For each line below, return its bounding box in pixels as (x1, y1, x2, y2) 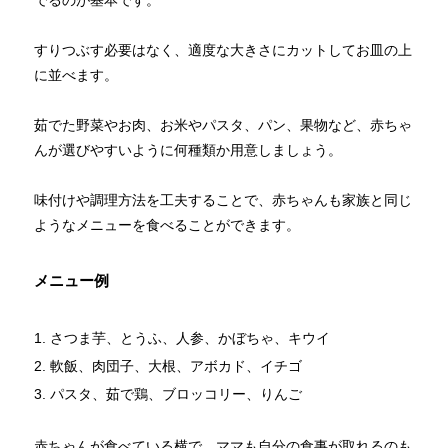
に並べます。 (34, 66, 119, 83)
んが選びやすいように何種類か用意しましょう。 (34, 142, 343, 159)
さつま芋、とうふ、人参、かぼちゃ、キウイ (50, 330, 331, 347)
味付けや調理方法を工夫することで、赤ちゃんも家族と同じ (34, 192, 413, 209)
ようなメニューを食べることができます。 (34, 217, 301, 234)
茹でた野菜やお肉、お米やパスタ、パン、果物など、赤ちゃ (34, 117, 413, 134)
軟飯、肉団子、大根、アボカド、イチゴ (50, 358, 303, 375)
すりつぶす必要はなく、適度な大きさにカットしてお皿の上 (34, 41, 413, 58)
